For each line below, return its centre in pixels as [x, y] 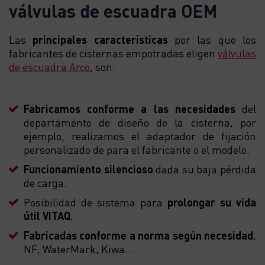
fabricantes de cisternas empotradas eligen [113, 53]
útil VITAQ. [49, 215]
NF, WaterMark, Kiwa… [79, 248]
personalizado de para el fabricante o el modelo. [137, 149]
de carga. [45, 182]
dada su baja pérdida [205, 169]
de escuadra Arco [49, 66]
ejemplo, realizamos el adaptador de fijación [140, 135]
